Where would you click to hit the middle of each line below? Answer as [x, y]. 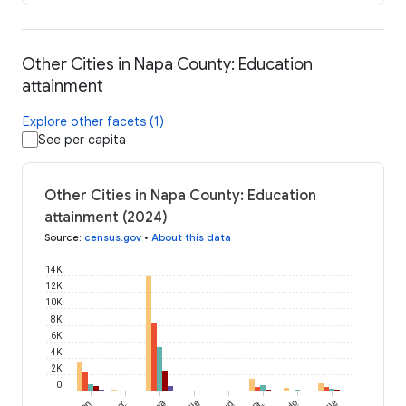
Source [62, 238]
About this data [191, 238]
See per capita [82, 140]
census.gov [113, 238]
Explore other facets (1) [93, 122]
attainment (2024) [106, 218]
